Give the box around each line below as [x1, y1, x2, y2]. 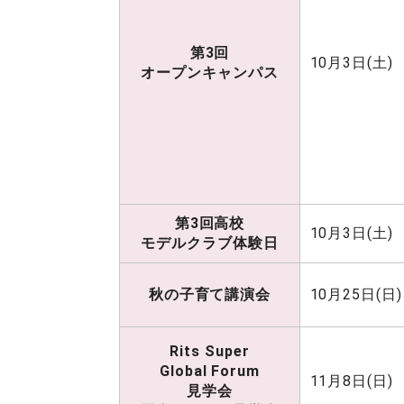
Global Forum [159, 363, 261, 380]
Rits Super [170, 343, 250, 360]
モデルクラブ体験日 [141, 234, 279, 252]
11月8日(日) [309, 372, 394, 390]
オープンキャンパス [141, 64, 279, 81]
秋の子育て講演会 [148, 286, 271, 303]
